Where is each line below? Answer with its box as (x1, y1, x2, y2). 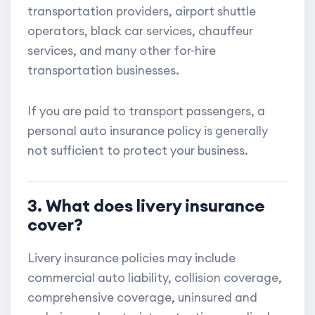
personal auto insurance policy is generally (27, 123, 268, 139)
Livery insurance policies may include (27, 250, 236, 266)
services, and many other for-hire (27, 43, 216, 59)
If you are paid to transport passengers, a (27, 103, 265, 120)
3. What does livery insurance (27, 195, 265, 217)
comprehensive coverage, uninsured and (27, 290, 257, 306)
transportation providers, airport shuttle (27, 4, 256, 20)
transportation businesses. (27, 63, 179, 79)
